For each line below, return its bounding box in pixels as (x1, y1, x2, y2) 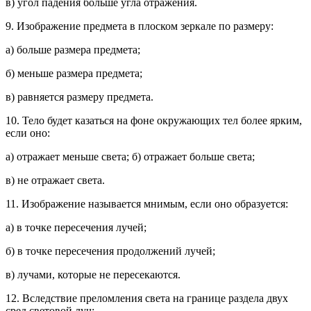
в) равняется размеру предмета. (6, 91, 153, 103)
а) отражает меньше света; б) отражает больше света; (6, 151, 255, 162)
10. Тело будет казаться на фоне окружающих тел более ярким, (6, 115, 302, 126)
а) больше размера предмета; (6, 44, 140, 56)
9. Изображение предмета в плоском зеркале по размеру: (6, 20, 274, 32)
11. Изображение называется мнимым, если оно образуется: (6, 198, 288, 210)
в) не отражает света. (6, 174, 105, 186)
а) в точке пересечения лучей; (6, 221, 146, 233)
